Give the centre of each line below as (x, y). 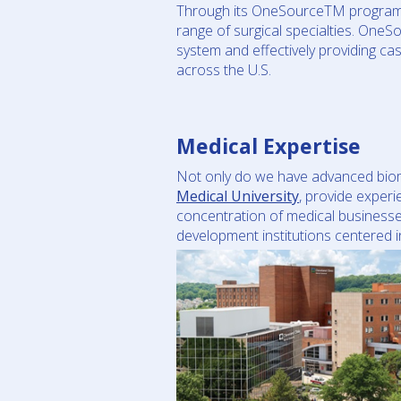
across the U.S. (224, 70)
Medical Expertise (269, 146)
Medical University (238, 196)
